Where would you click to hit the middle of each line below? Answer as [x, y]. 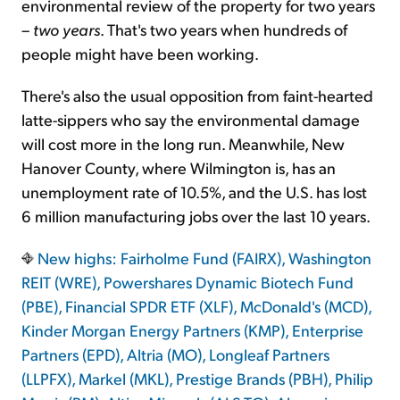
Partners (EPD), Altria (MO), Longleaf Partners [175, 354]
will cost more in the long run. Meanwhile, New [183, 144]
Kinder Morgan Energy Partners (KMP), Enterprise [192, 330]
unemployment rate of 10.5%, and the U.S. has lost [194, 192]
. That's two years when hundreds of [224, 29]
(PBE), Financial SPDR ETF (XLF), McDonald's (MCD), [196, 306]
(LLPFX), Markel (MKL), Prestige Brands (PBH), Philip [197, 379]
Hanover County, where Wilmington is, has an [179, 168]
